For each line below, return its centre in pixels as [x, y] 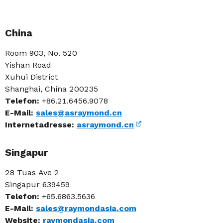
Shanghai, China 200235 [52, 89]
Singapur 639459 [37, 184]
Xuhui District [31, 77]
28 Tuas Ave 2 [32, 172]
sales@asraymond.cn [79, 113]
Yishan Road [28, 65]
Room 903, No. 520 [41, 53]
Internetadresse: [41, 125]
